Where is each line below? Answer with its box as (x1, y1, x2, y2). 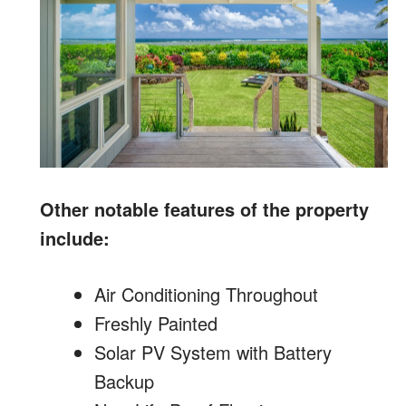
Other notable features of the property (40, 196, 369, 223)
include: (40, 225, 110, 252)
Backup (94, 368, 154, 395)
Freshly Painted (94, 310, 217, 337)
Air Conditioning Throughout (94, 281, 318, 308)
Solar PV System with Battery (94, 339, 332, 366)
